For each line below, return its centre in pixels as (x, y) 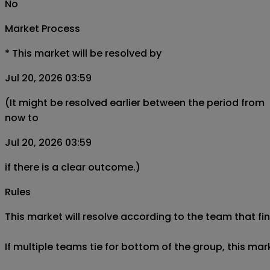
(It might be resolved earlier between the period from (135, 102)
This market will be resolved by (87, 53)
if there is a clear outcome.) (73, 167)
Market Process (42, 28)
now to (22, 118)
